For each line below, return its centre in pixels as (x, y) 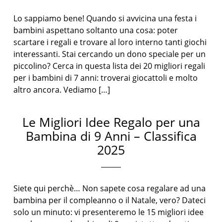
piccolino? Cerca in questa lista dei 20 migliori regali (110, 66)
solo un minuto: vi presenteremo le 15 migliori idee (109, 212)
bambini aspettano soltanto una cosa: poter (96, 30)
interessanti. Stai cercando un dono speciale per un (110, 54)
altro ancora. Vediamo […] (62, 90)
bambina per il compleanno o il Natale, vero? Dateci (110, 200)
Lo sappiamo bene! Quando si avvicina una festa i (105, 18)
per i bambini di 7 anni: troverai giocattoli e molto (106, 78)
